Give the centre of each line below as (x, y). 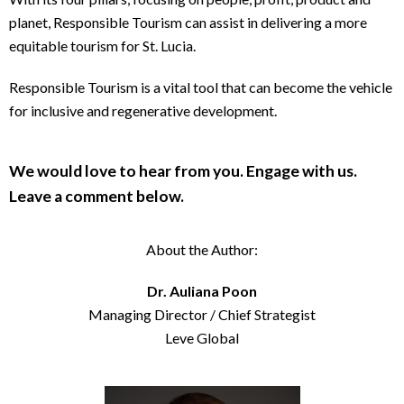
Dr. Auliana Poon (202, 291)
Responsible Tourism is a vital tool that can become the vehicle (201, 87)
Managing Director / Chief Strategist (202, 315)
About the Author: (202, 250)
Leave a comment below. (96, 196)
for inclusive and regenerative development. (143, 110)
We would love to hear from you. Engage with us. (183, 170)
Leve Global (202, 338)
